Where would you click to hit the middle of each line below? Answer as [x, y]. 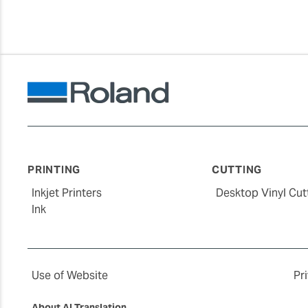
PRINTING [54, 169]
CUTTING [237, 169]
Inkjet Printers [67, 192]
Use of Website [70, 275]
